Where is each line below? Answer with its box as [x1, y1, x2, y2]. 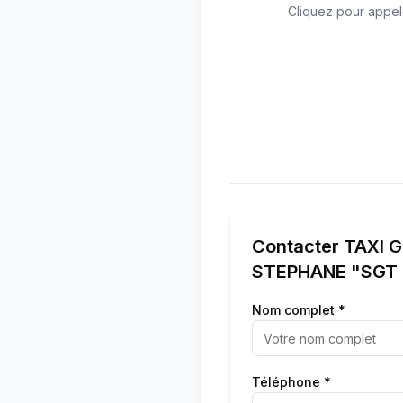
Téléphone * [252, 374, 331, 390]
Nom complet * [252, 302, 345, 318]
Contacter [252, 236, 344, 257]
